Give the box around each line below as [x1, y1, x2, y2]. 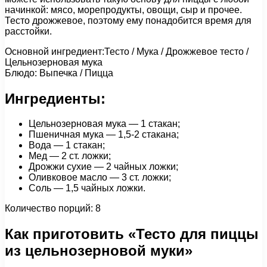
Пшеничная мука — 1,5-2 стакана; [29, 129, 179, 140]
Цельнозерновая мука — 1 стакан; [29, 119, 180, 129]
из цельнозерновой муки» [5, 243, 193, 259]
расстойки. [5, 26, 52, 36]
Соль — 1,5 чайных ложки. [29, 183, 145, 194]
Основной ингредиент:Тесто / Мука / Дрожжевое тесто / [5, 46, 249, 57]
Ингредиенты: [5, 90, 105, 107]
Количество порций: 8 [5, 203, 101, 214]
